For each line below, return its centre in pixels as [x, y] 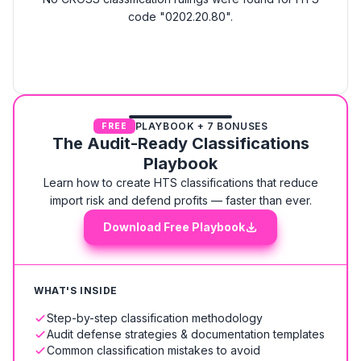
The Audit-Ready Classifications [180, 143]
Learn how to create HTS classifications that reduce [180, 183]
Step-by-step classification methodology [155, 318]
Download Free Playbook [174, 227]
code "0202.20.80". [180, 17]
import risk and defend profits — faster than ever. [180, 200]
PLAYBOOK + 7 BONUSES [201, 126]
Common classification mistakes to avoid [154, 350]
